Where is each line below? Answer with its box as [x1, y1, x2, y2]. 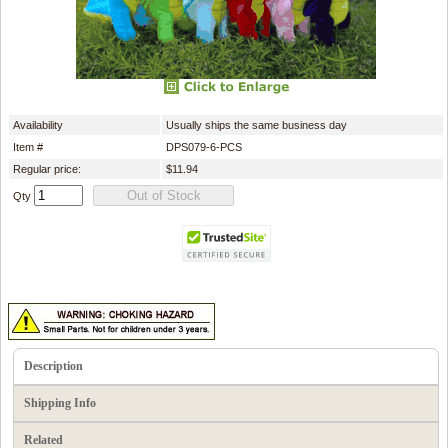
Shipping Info [24, 395, 96, 410]
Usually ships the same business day [166, 118, 347, 131]
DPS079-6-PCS [166, 140, 242, 153]
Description [24, 358, 83, 373]
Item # [13, 140, 43, 153]
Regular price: [13, 162, 81, 175]
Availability [13, 118, 63, 131]
